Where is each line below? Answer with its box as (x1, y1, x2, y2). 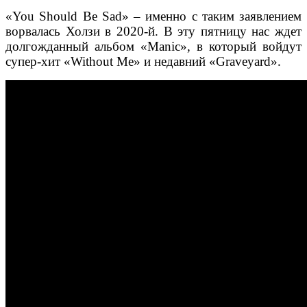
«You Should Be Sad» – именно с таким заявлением (5, 9, 302, 24)
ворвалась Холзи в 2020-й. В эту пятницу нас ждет (5, 24, 302, 39)
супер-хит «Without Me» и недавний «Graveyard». (5, 54, 281, 69)
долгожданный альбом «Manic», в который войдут (5, 39, 302, 54)
